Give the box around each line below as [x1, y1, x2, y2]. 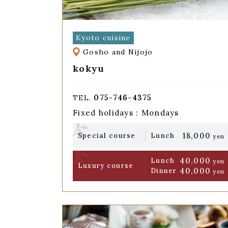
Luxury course [77, 161, 134, 170]
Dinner [151, 166, 177, 176]
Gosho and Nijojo [83, 47, 153, 57]
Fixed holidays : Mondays [73, 108, 179, 118]
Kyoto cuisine [75, 33, 131, 42]
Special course [77, 131, 136, 140]
